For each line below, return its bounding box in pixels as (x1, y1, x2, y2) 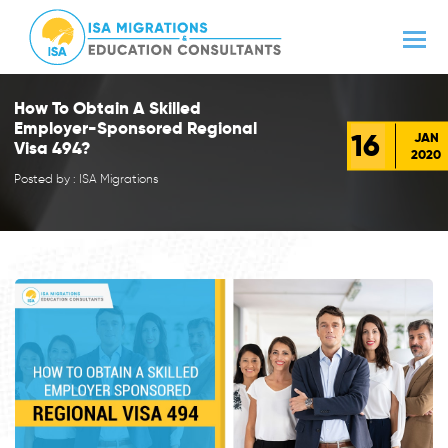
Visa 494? (13, 136, 91, 159)
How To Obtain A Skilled (13, 96, 201, 119)
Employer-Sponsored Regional (13, 116, 257, 139)
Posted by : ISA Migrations (13, 170, 158, 186)
